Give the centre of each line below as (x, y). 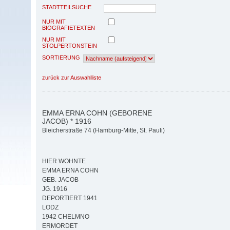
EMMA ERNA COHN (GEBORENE (97, 113)
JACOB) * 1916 (67, 121)
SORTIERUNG (61, 57)
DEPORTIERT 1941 (70, 198)
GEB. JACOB (60, 180)
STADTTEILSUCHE (67, 7)
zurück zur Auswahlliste (72, 77)
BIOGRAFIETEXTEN (69, 27)
